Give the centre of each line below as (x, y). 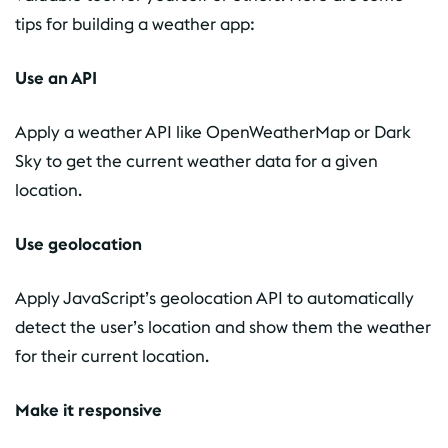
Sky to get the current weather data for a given (196, 161)
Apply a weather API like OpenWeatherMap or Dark (213, 132)
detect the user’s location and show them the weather (223, 327)
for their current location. (112, 356)
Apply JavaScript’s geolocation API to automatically (214, 298)
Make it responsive (88, 410)
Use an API (56, 78)
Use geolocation (78, 244)
